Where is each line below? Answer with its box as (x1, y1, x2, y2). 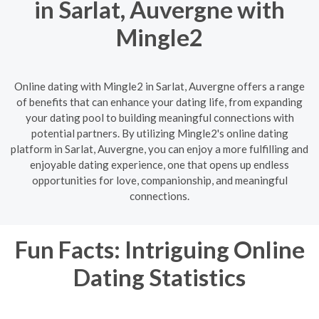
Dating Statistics (73, 262, 246, 291)
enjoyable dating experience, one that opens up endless (30, 157, 289, 171)
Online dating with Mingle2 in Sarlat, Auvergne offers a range (14, 79, 305, 93)
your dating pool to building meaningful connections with (25, 110, 294, 124)
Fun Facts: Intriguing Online (14, 234, 305, 263)
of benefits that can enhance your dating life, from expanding (16, 95, 303, 108)
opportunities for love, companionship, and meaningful (31, 173, 288, 187)
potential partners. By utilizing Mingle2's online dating (31, 126, 288, 140)
